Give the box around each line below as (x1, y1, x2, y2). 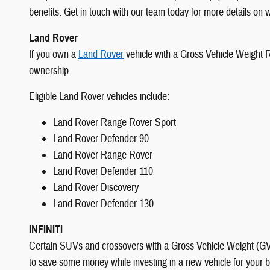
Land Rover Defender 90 (53, 131, 149, 146)
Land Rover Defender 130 (53, 196, 154, 211)
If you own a (29, 47, 78, 61)
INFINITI (29, 222, 63, 236)
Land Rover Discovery (53, 180, 139, 195)
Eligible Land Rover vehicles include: (29, 89, 169, 104)
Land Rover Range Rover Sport (53, 115, 176, 130)
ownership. (29, 63, 71, 78)
